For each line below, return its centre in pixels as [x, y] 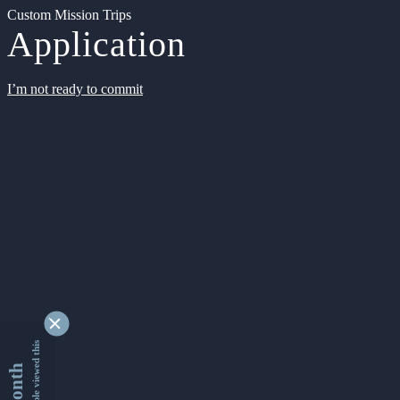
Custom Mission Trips [69, 15]
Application [96, 44]
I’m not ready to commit [75, 89]
